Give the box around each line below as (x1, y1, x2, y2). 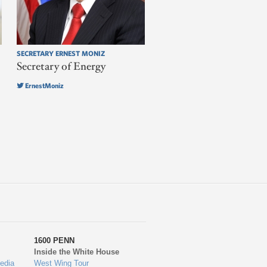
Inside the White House (34, 247, 120, 257)
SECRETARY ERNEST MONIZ (16, 48, 105, 57)
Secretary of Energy (16, 60, 105, 74)
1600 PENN (34, 236, 75, 246)
